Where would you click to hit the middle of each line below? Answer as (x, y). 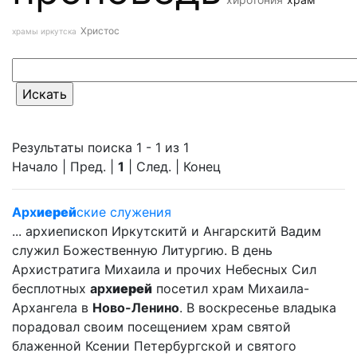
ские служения (124, 212)
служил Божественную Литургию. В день (142, 250)
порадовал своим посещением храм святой (151, 327)
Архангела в (52, 308)
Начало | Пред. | (65, 167)
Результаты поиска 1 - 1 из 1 (100, 147)
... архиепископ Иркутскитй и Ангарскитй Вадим (167, 231)
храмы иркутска (44, 31)
